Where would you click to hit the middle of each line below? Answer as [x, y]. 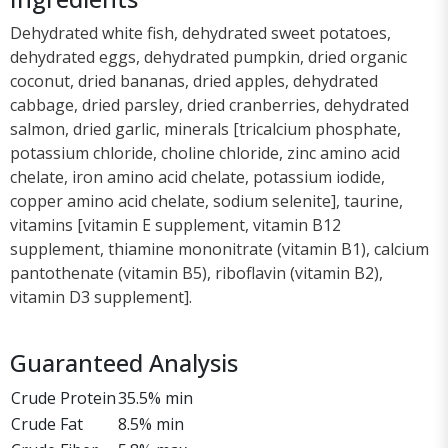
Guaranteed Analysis [124, 362]
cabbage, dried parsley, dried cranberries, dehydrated [209, 104]
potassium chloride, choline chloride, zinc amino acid [205, 152]
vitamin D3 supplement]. [101, 296]
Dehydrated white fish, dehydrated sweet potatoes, [200, 32]
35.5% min [155, 397]
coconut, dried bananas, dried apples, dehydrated [194, 80]
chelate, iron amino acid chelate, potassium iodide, [197, 176]
